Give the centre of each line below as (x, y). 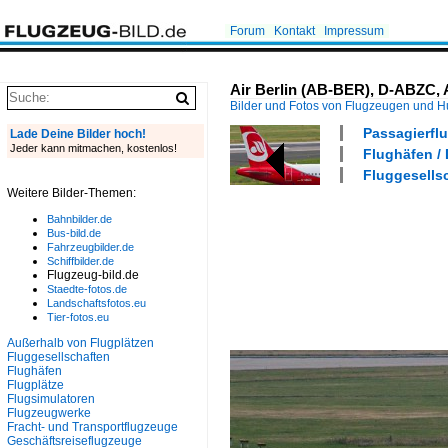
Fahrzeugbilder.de (90, 247)
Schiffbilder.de (80, 261)
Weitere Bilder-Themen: (71, 193)
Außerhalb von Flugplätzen (80, 343)
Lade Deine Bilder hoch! (78, 134)
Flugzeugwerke (49, 413)
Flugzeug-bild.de (93, 275)
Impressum (354, 31)
